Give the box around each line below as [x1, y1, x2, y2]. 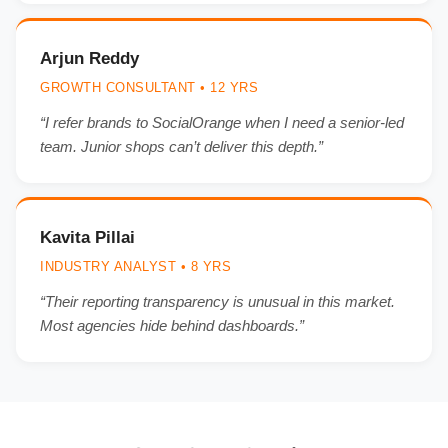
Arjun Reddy [40, 49, 139, 68]
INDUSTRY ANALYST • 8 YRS [40, 259, 231, 274]
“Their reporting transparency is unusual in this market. [40, 293, 395, 310]
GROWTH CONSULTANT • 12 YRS [40, 80, 258, 95]
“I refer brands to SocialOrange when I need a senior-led [40, 114, 404, 131]
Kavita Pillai [40, 228, 135, 247]
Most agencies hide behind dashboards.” [40, 317, 304, 334]
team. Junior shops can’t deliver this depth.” [40, 138, 323, 155]
